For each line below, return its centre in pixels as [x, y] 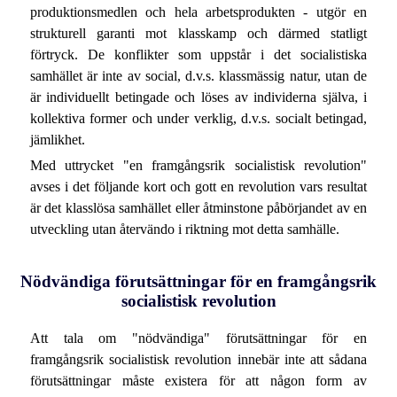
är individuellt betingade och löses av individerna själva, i [198, 97]
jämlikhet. [57, 139]
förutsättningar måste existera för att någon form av [198, 380]
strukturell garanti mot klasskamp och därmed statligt [198, 33]
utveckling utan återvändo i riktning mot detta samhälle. [184, 230]
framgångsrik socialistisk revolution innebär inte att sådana [198, 359]
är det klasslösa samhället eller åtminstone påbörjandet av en [198, 208]
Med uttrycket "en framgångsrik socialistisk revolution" [198, 166]
